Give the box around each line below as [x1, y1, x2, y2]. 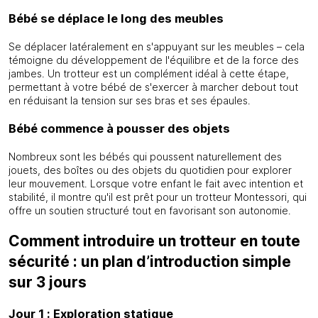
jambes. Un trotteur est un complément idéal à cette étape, [9, 67, 289, 79]
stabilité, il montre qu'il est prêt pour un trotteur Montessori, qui [9, 191, 307, 203]
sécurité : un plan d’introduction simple [9, 253, 291, 270]
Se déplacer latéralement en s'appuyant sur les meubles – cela [9, 40, 305, 53]
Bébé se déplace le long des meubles [9, 11, 224, 26]
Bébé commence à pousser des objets [9, 121, 230, 136]
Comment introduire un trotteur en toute [9, 232, 300, 250]
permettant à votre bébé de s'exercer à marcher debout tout [9, 81, 298, 93]
